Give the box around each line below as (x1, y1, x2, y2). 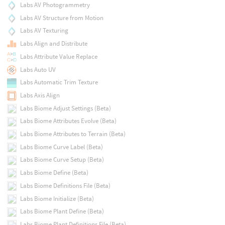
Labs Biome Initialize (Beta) (20, 194, 94, 203)
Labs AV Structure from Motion (20, 13, 103, 22)
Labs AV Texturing (20, 26, 68, 35)
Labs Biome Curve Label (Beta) (20, 142, 103, 151)
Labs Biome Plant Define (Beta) (20, 207, 104, 216)
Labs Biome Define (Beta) (20, 168, 88, 177)
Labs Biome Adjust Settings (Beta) (20, 103, 111, 113)
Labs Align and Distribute (20, 39, 87, 48)
